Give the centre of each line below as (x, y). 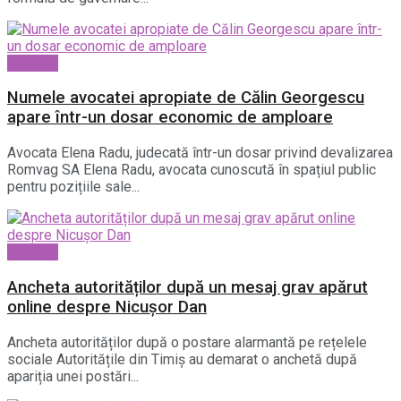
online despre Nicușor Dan (107, 307)
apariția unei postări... (73, 376)
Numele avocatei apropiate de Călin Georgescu (186, 98)
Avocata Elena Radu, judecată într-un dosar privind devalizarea (200, 153)
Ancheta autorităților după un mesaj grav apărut (188, 287)
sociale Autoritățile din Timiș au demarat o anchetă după (182, 359)
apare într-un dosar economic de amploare (170, 118)
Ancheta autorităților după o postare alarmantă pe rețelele (187, 342)
